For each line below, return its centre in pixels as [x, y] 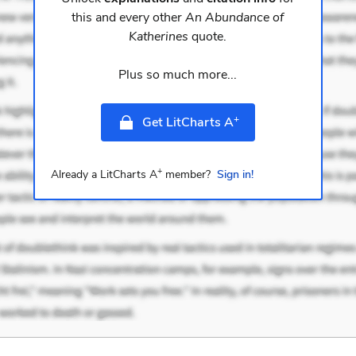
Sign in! [235, 175]
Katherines [159, 37]
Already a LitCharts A [104, 175]
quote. [208, 37]
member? [186, 175]
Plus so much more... [178, 75]
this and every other [129, 18]
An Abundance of [235, 18]
